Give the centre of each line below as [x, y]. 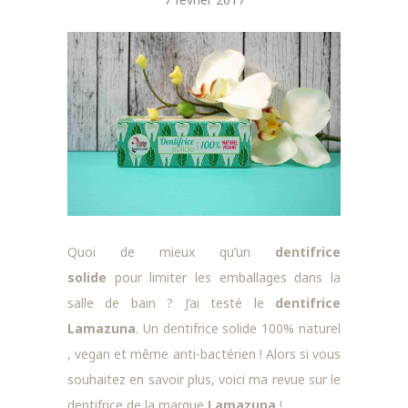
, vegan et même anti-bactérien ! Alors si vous [204, 353]
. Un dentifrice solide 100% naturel [238, 328]
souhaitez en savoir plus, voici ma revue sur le [204, 379]
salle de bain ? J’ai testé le [171, 302]
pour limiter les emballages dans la [224, 277]
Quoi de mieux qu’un [171, 251]
